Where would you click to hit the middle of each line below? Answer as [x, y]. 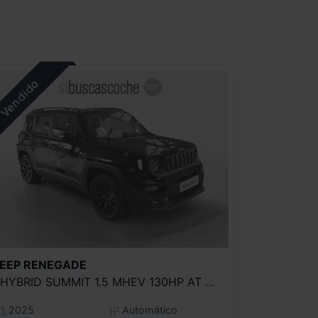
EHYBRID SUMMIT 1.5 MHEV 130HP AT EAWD [210, 282]
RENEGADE [55, 265]
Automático [148, 310]
